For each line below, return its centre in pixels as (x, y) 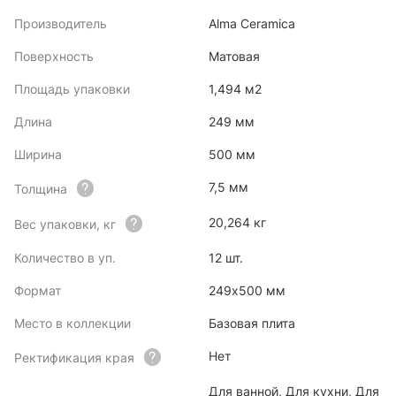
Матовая (234, 56)
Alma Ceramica (252, 23)
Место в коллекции (72, 323)
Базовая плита (252, 323)
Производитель (61, 23)
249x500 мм (247, 290)
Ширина (38, 154)
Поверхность (54, 56)
